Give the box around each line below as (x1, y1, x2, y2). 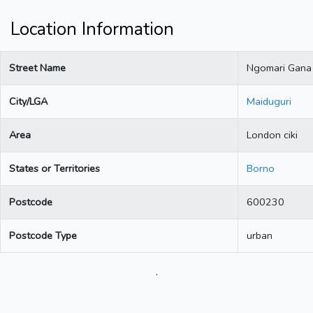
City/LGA (9, 94, 48, 109)
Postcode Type (9, 228, 77, 243)
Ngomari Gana (247, 61, 312, 75)
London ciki (247, 128, 298, 143)
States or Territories (9, 161, 100, 176)
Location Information (10, 17, 174, 42)
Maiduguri (247, 94, 291, 109)
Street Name (9, 61, 66, 75)
